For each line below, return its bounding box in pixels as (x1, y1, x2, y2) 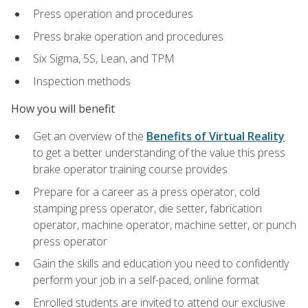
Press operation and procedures (33, 6, 193, 22)
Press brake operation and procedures (33, 28, 223, 44)
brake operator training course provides (33, 162, 228, 177)
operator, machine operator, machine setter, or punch (33, 217, 296, 232)
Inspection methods (33, 73, 131, 89)
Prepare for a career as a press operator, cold (33, 184, 260, 199)
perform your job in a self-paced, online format (33, 272, 259, 288)
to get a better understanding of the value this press (33, 145, 285, 161)
